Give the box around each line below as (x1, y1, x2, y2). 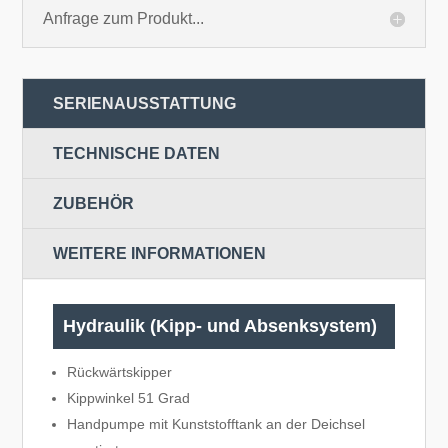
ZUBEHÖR (53, 194, 135, 212)
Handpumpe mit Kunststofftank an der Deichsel (67, 415, 366, 432)
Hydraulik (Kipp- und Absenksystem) (63, 315, 378, 336)
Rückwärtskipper (67, 363, 173, 380)
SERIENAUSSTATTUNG (53, 94, 237, 112)
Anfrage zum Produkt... (43, 9, 205, 27)
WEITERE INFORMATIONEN (53, 244, 267, 262)
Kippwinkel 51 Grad (67, 389, 191, 406)
